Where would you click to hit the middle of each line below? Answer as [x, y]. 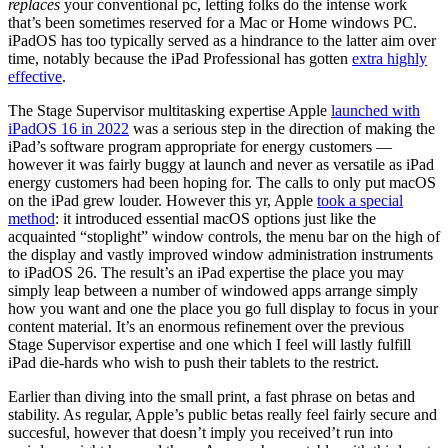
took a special [360, 200]
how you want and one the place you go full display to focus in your [223, 308]
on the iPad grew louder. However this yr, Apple [162, 200]
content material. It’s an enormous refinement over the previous [206, 326]
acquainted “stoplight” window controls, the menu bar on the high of [224, 236]
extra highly [389, 58]
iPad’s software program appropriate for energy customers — [200, 146]
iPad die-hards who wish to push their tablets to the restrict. [193, 362]
